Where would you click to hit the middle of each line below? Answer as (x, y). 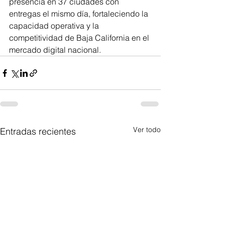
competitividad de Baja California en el (80, 38)
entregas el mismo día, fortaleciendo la (80, 14)
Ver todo (147, 130)
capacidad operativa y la (55, 26)
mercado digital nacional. (55, 50)
